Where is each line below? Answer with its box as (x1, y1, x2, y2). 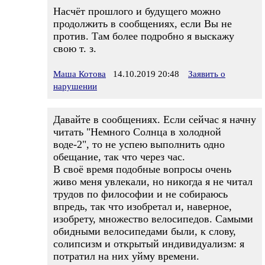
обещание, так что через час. (53, 151, 185, 163)
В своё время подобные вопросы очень (53, 163, 231, 175)
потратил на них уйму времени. (53, 250, 199, 262)
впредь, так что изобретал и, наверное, (53, 201, 232, 212)
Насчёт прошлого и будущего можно (53, 5, 221, 17)
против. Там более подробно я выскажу (53, 30, 234, 42)
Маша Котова (53, 69, 106, 79)
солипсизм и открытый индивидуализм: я (53, 238, 244, 250)
